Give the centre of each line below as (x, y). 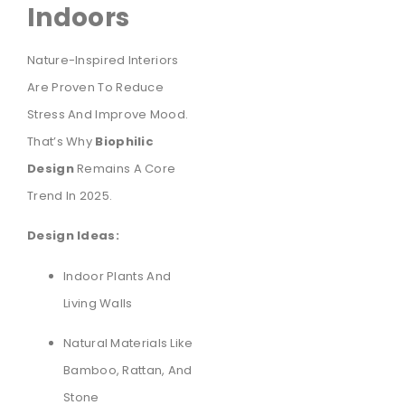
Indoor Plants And (118, 276)
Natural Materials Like (128, 344)
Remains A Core (125, 168)
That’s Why (61, 141)
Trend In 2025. (70, 195)
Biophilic (125, 141)
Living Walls (98, 303)
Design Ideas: (73, 236)
